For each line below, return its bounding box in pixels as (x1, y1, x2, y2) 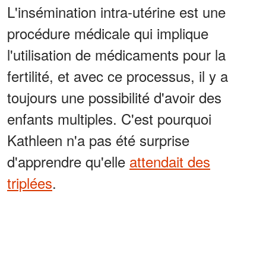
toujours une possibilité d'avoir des (7, 86, 221, 107)
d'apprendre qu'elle (7, 150, 129, 172)
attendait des (129, 150, 210, 172)
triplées (7, 172, 52, 193)
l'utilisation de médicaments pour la (7, 43, 226, 65)
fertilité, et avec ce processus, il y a (7, 65, 228, 86)
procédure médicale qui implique (7, 22, 208, 43)
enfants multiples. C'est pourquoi (7, 107, 211, 129)
